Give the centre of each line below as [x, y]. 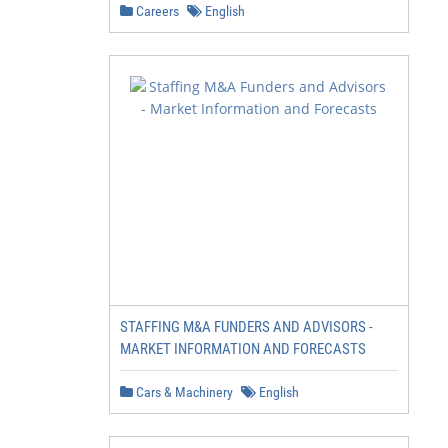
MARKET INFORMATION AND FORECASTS [243, 349]
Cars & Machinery [183, 392]
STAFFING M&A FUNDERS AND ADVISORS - [246, 327]
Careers [156, 11]
